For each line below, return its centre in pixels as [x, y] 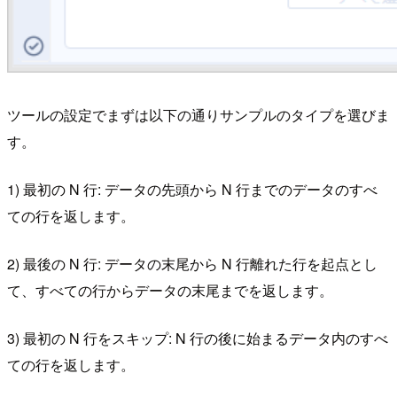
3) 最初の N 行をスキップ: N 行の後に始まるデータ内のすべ [198, 339]
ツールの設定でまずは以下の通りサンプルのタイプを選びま [198, 115]
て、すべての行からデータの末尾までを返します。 [170, 291]
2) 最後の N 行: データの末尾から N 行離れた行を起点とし [192, 264]
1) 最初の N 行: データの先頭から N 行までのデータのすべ [192, 190]
